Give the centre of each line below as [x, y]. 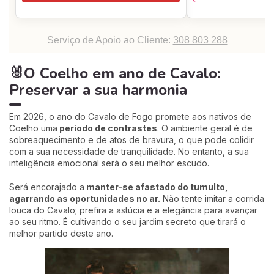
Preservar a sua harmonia [98, 90]
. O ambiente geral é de [205, 128]
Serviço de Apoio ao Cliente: [110, 40]
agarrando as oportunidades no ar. [85, 198]
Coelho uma [33, 128]
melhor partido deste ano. [61, 233]
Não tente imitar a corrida [212, 198]
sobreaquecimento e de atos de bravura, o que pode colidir [131, 140]
